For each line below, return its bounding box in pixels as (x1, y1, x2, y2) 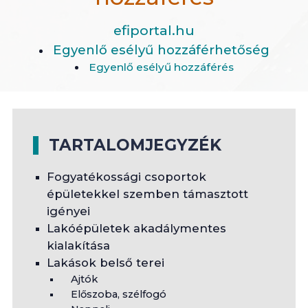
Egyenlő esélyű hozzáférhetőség (52, 41, 269, 58)
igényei (46, 204, 90, 218)
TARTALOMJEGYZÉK (48, 135, 221, 155)
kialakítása (46, 239, 110, 252)
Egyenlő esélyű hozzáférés (88, 60, 234, 74)
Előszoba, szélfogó (70, 288, 166, 300)
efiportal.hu (113, 21, 195, 38)
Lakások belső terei (46, 256, 164, 269)
